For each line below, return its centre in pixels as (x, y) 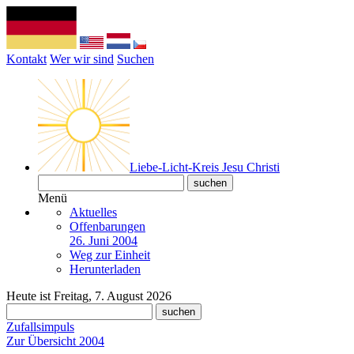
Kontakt (26, 59)
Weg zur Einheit (110, 255)
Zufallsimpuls (40, 327)
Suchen (136, 59)
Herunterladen (105, 269)
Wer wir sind (82, 59)
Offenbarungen (107, 226)
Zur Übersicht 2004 (55, 341)
